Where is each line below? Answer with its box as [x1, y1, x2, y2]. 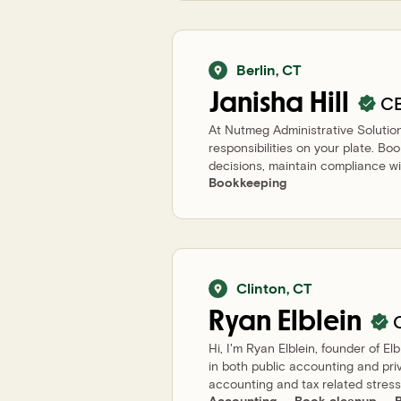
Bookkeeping [209, 175, 286, 190]
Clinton [236, 279, 286, 296]
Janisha [209, 89, 303, 117]
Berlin [236, 61, 276, 78]
